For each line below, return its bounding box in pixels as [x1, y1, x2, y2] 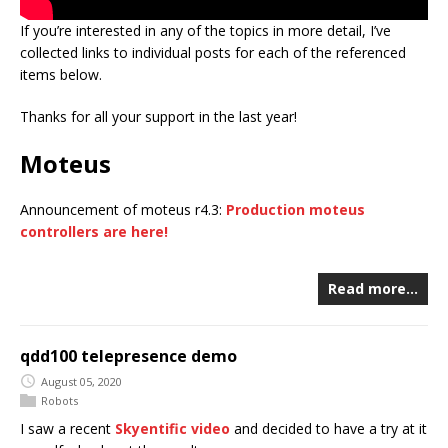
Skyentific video [115, 419, 230, 439]
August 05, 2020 [41, 373, 122, 389]
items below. [20, 65, 102, 84]
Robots [41, 392, 78, 408]
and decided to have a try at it [230, 419, 427, 439]
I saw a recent [20, 419, 115, 439]
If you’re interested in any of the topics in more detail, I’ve [20, 21, 391, 40]
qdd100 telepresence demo [20, 345, 237, 367]
